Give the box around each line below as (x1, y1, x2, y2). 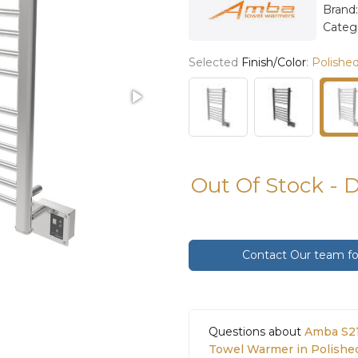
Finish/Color (241, 54, 306, 70)
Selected (189, 54, 241, 70)
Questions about (209, 324, 304, 339)
